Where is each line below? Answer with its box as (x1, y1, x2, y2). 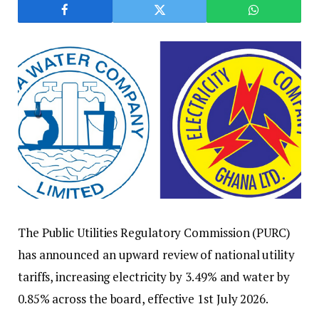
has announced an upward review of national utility (18, 246, 295, 263)
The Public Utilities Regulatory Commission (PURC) (18, 224, 291, 241)
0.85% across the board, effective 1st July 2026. (18, 291, 268, 308)
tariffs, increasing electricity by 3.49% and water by (18, 268, 290, 286)
